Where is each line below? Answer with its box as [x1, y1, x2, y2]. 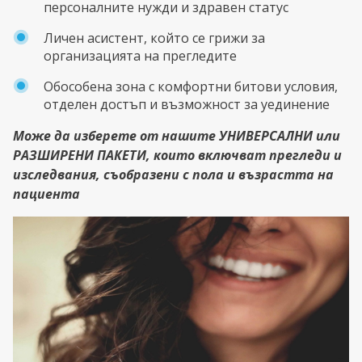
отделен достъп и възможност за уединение [44, 95, 330, 114]
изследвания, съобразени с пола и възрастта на [13, 166, 334, 184]
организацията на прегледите [44, 47, 237, 65]
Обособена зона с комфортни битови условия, [44, 78, 338, 96]
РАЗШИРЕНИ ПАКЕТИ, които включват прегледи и [13, 146, 342, 165]
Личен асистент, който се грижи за [44, 29, 265, 48]
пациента [13, 185, 80, 204]
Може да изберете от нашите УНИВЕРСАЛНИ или [13, 127, 340, 145]
